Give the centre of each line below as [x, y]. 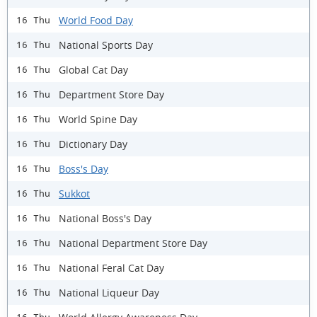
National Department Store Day [133, 243]
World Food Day [96, 20]
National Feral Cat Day [111, 267]
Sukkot [74, 193]
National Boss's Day [105, 218]
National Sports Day [106, 45]
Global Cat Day [93, 69]
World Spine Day [98, 119]
